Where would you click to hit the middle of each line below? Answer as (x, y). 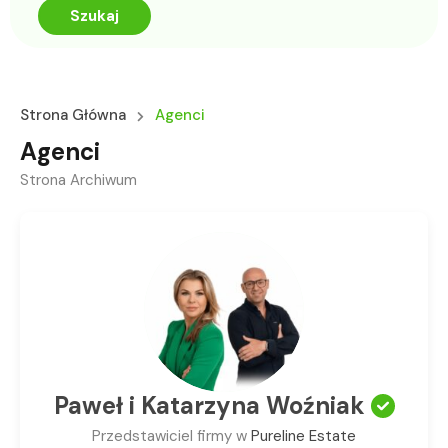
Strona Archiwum (78, 180)
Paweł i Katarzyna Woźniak (209, 405)
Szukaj (94, 16)
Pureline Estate (303, 436)
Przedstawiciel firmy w (169, 436)
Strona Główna (73, 115)
